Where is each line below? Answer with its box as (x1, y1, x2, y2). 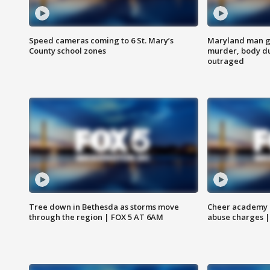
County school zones (29, 45, 106, 57)
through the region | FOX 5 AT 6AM (29, 212, 163, 223)
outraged (207, 55, 244, 67)
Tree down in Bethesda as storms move (29, 201, 179, 213)
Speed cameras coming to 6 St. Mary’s (29, 35, 174, 46)
